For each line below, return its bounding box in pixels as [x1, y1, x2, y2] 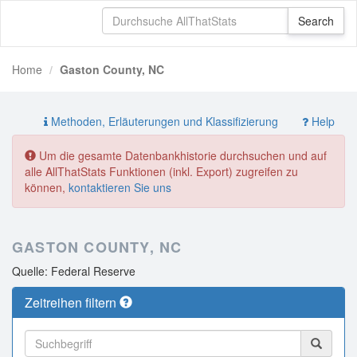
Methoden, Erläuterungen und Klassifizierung [48, 113, 278, 129]
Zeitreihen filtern [25, 293, 120, 312]
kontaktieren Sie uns [69, 179, 171, 195]
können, [25, 179, 69, 195]
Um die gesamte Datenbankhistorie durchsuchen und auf [36, 147, 327, 163]
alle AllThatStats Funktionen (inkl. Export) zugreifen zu [25, 163, 298, 179]
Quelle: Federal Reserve [12, 263, 135, 279]
